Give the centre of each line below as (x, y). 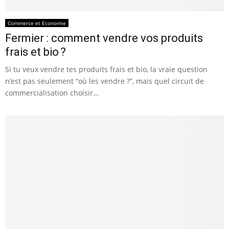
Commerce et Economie (37, 23)
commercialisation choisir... (52, 93)
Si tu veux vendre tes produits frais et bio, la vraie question (106, 69)
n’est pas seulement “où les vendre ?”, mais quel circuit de (105, 81)
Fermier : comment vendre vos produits (104, 38)
